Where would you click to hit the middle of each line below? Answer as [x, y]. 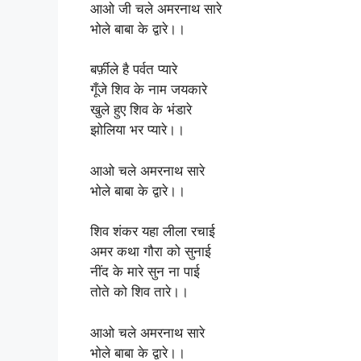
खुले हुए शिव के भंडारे [141, 110]
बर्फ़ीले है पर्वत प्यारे [134, 69]
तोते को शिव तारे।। [139, 292]
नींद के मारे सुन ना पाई [145, 272]
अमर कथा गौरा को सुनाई [151, 251]
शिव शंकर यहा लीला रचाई [153, 231]
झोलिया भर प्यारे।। [137, 130]
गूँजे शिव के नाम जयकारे [149, 89]
